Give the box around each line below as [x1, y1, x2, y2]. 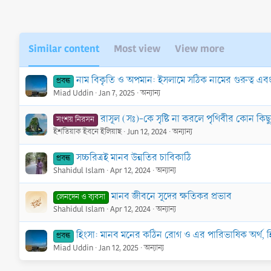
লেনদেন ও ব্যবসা [56, 191, 106, 203]
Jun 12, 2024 [127, 126, 167, 137]
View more [175, 41, 224, 56]
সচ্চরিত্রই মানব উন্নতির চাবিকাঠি [76, 150, 191, 165]
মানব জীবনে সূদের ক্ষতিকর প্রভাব [111, 189, 232, 203]
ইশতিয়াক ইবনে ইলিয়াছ [53, 126, 122, 137]
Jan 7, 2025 [99, 87, 135, 99]
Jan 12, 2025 [99, 242, 139, 253]
